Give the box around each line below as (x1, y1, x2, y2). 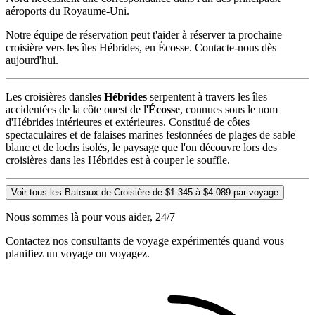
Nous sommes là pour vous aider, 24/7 (6, 211, 175, 224)
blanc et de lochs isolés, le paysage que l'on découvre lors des (6, 141, 277, 154)
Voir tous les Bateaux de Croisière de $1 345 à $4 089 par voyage (11, 187, 278, 198)
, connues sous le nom (180, 103, 278, 116)
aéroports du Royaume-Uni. (6, 5, 129, 18)
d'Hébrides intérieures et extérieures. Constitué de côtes (6, 116, 250, 129)
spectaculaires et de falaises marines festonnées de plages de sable (6, 129, 295, 141)
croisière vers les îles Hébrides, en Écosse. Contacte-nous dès (6, 41, 276, 54)
